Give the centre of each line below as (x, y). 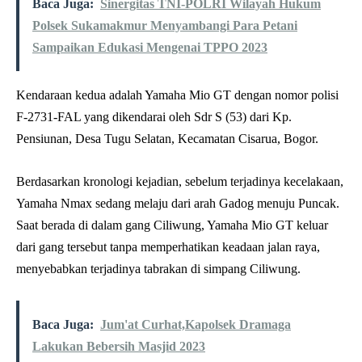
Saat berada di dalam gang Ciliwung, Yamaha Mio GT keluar (172, 225)
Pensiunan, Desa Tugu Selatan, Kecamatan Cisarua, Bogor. (167, 139)
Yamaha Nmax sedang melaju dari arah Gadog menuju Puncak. (178, 204)
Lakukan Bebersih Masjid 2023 (119, 347)
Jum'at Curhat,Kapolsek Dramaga (196, 325)
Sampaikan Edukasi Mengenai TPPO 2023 (150, 48)
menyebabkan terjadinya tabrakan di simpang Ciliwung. (158, 269)
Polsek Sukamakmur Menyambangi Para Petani (165, 26)
